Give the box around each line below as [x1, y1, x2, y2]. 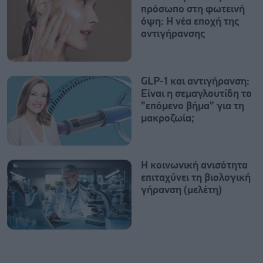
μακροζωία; [141, 113, 194, 124]
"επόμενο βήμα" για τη [141, 100, 244, 112]
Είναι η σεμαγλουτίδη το [141, 88, 252, 99]
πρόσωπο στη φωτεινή [141, 4, 245, 15]
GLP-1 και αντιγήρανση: [141, 76, 249, 87]
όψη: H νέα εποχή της [141, 16, 239, 28]
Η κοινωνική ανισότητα [141, 160, 248, 171]
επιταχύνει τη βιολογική [141, 172, 251, 183]
